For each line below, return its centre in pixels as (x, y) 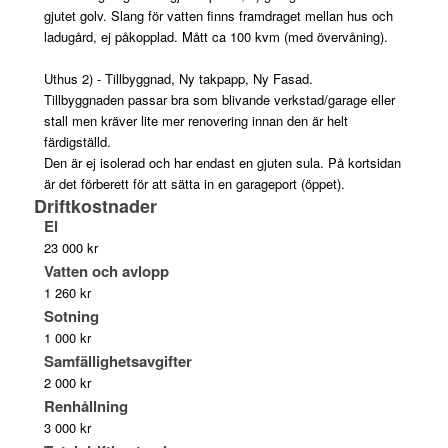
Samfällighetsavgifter (117, 360)
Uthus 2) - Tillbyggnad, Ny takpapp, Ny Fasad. (178, 78)
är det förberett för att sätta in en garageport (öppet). (194, 183)
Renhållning (85, 405)
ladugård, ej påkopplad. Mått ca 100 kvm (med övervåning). (215, 36)
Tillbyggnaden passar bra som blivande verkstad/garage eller (219, 99)
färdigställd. (77, 141)
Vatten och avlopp (106, 270)
